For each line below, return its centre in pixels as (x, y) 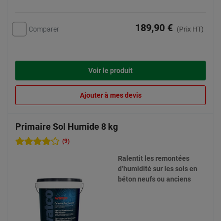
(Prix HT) (190, 29)
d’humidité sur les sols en (158, 169)
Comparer (44, 29)
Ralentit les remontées (154, 158)
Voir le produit (110, 71)
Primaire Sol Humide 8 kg (67, 127)
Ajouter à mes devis (110, 95)
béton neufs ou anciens (154, 179)
